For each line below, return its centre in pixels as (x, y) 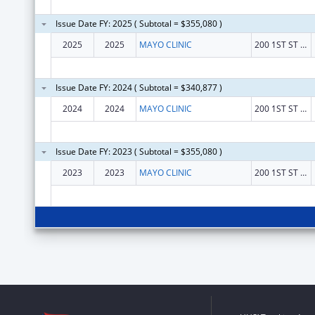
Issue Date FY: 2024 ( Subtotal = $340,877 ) (139, 87)
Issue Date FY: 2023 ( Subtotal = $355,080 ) (139, 151)
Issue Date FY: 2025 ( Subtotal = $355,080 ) (139, 23)
